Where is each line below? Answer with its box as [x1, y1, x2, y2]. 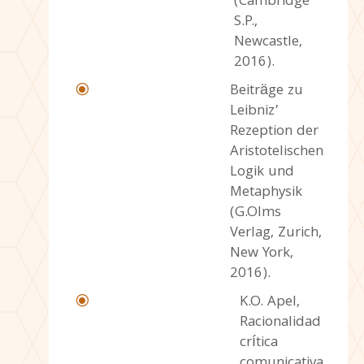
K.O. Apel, [239, 290, 300, 314]
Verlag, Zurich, [229, 221, 322, 245]
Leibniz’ [229, 99, 279, 123]
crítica [239, 331, 278, 355]
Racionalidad [239, 310, 321, 335]
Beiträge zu [229, 79, 303, 103]
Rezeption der [229, 119, 318, 144]
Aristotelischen [229, 140, 323, 164]
